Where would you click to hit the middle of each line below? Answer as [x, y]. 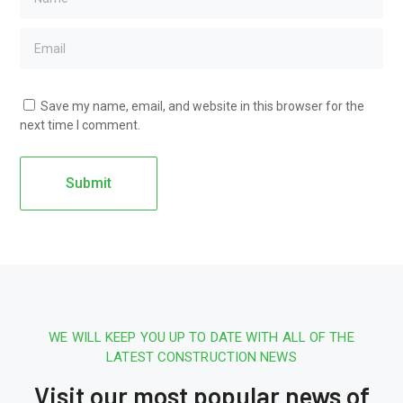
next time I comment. [81, 125]
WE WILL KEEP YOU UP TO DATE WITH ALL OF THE [201, 337]
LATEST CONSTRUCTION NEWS [201, 357]
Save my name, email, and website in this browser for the [203, 106]
